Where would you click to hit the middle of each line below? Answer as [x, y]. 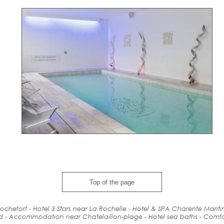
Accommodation [36, 216]
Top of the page [118, 182]
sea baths [182, 216]
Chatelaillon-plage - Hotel [124, 216]
